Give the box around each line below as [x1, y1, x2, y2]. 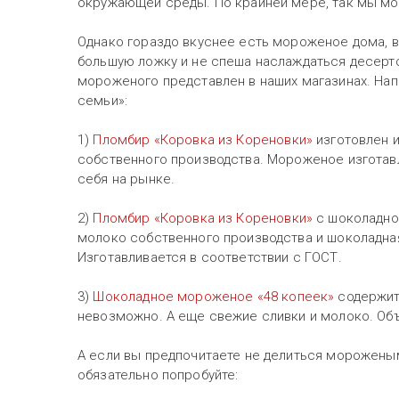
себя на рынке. [77, 170, 179, 187]
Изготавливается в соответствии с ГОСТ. [77, 248, 346, 265]
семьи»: [77, 92, 128, 109]
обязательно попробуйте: [77, 366, 239, 383]
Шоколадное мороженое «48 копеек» [93, 288, 335, 305]
